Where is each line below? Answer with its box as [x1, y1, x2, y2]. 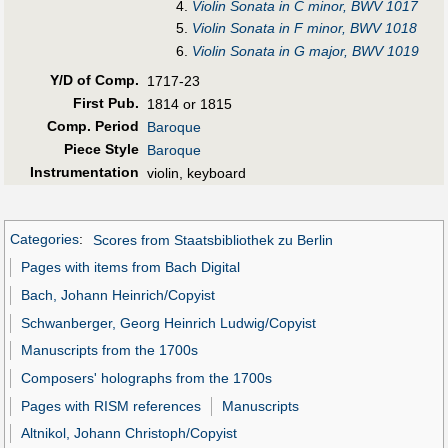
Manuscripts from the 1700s [21, 342, 199, 359]
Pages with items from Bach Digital [21, 259, 241, 276]
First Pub [72, 94, 135, 111]
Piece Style [63, 140, 139, 157]
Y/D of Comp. [49, 71, 139, 88]
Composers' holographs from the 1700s [21, 369, 273, 386]
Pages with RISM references [21, 397, 202, 414]
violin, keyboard [147, 164, 246, 181]
